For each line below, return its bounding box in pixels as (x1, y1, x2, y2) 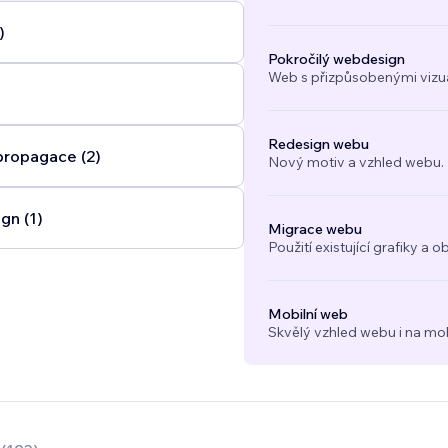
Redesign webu (267, 135, 369, 154)
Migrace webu (267, 220, 362, 239)
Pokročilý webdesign (267, 50, 405, 69)
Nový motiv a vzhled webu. (267, 153, 444, 172)
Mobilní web (267, 305, 348, 324)
